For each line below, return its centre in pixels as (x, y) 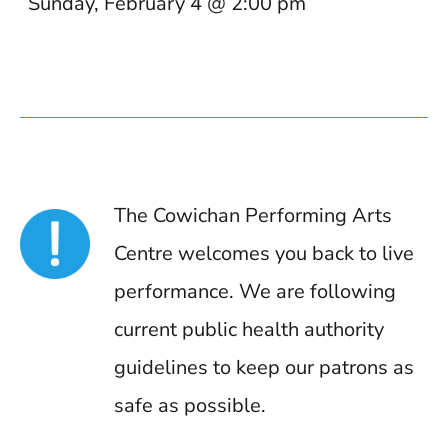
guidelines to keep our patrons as (264, 367)
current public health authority (249, 329)
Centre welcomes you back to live (264, 253)
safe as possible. (190, 405)
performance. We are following (255, 291)
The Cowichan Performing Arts (253, 215)
